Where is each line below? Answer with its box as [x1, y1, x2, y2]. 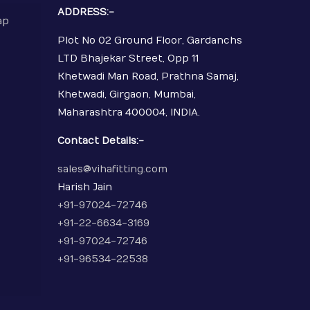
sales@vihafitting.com [57, 163, 167, 175]
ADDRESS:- [57, 6, 114, 18]
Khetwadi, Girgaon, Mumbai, [57, 89, 196, 100]
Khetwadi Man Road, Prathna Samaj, [57, 71, 239, 82]
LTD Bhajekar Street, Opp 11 [57, 53, 199, 64]
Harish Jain [57, 181, 112, 193]
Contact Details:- [57, 135, 144, 147]
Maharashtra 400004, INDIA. [57, 107, 200, 118]
